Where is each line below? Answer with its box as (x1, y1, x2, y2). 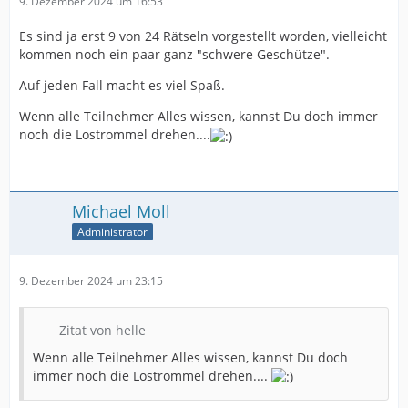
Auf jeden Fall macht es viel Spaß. (19, 76, 225, 95)
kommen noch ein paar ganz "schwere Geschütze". (19, 46, 330, 64)
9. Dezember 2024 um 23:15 (19, 272, 163, 289)
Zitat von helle (59, 321, 146, 339)
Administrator (77, 224, 148, 240)
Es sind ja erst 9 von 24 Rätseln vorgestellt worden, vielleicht (19, 27, 387, 46)
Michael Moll (72, 199, 170, 222)
